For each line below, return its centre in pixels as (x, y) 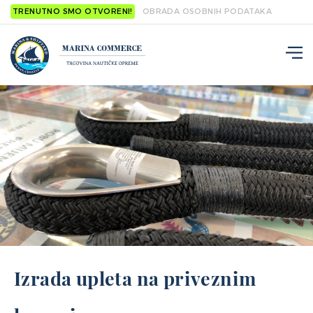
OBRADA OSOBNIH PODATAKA (207, 12)
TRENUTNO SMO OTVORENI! (73, 12)
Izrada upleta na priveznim (135, 278)
